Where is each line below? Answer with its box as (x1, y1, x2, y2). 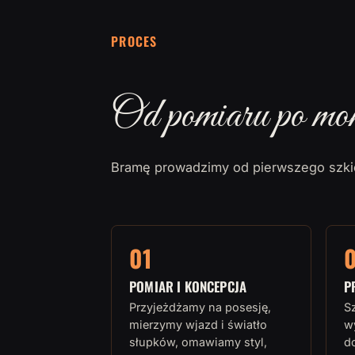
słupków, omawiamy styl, (129, 334, 267, 349)
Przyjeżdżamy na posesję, (129, 300, 271, 314)
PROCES (111, 32, 158, 51)
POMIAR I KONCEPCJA (129, 276, 247, 296)
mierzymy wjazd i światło (129, 317, 267, 331)
